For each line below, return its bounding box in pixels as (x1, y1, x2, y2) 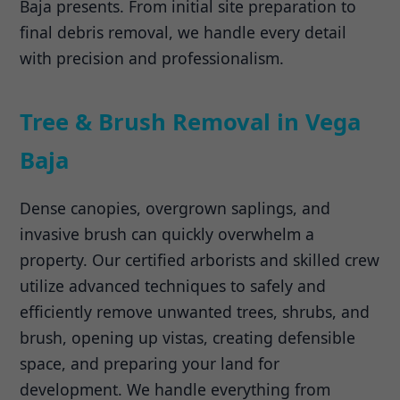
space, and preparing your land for (20, 352, 280, 374)
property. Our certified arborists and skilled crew (20, 248, 380, 271)
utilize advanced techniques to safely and (20, 274, 327, 296)
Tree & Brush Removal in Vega (20, 106, 362, 138)
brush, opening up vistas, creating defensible (20, 326, 356, 348)
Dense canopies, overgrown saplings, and (20, 196, 331, 219)
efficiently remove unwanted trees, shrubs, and (20, 300, 371, 322)
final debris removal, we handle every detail (20, 21, 347, 44)
